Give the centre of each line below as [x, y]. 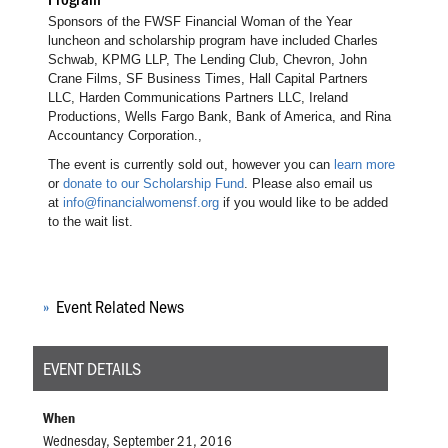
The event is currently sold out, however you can [190, 165]
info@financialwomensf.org [140, 203]
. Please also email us [308, 184]
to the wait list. [90, 222]
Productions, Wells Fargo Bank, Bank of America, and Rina [219, 117]
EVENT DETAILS [91, 368]
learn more [364, 165]
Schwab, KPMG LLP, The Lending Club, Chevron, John [207, 60]
